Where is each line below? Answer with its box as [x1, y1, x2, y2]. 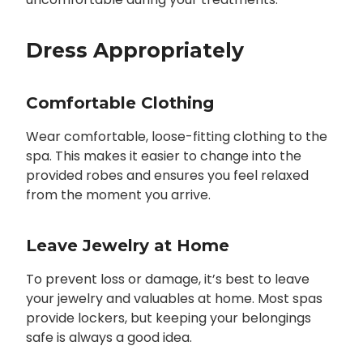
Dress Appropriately [25, 38, 244, 63]
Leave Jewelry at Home [25, 236, 229, 256]
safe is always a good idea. [25, 328, 192, 348]
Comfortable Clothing [25, 93, 214, 113]
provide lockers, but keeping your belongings [25, 309, 311, 328]
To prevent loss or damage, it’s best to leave [25, 270, 310, 289]
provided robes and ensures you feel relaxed [25, 166, 309, 186]
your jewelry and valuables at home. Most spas [25, 289, 322, 309]
